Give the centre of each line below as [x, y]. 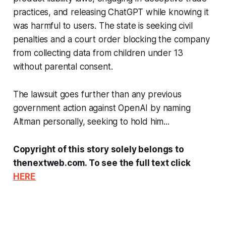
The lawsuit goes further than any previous [97, 94]
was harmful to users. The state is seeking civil [103, 25]
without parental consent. [63, 66]
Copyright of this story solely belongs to [98, 149]
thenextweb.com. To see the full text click [102, 163]
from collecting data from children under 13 [98, 53]
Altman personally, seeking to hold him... [91, 121]
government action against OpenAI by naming [102, 108]
